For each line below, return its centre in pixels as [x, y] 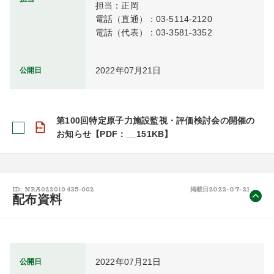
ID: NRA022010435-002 [54, 189]
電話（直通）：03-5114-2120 [154, 19]
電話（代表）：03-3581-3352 [154, 32]
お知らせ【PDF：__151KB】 [115, 134]
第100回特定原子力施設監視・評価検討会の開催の [156, 120]
